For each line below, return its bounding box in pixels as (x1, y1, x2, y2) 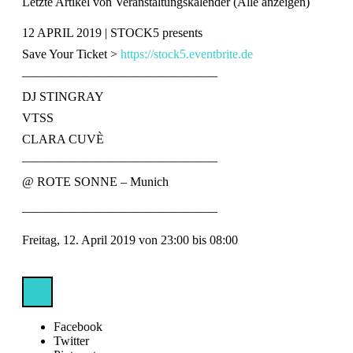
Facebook (54, 319, 102, 333)
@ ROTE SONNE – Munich (22, 174, 169, 188)
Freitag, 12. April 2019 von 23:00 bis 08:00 (22, 232, 238, 247)
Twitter (54, 333, 89, 347)
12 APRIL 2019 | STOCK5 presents (22, 25, 203, 39)
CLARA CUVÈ (22, 132, 104, 146)
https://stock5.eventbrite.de (121, 46, 253, 61)
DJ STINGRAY (22, 89, 104, 103)
